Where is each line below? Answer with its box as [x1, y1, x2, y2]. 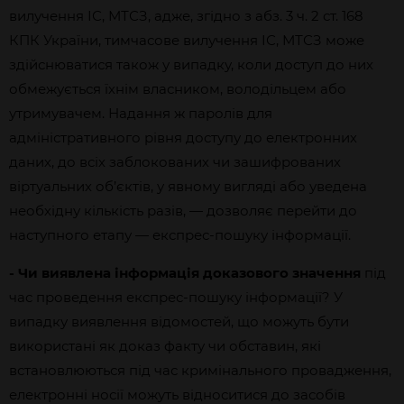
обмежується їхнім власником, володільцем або [9, 80, 346, 97]
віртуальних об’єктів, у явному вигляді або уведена [9, 178, 367, 195]
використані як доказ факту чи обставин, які [9, 337, 321, 354]
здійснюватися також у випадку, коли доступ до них [9, 56, 373, 73]
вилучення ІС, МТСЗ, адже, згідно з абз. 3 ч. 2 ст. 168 [9, 7, 363, 24]
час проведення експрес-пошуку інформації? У [9, 289, 343, 306]
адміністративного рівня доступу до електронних [9, 129, 357, 146]
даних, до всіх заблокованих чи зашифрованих [9, 153, 341, 170]
